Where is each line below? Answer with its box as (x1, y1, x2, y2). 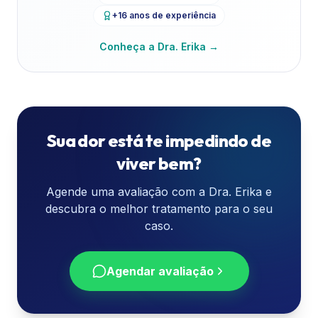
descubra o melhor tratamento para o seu (45, 202, 273, 216)
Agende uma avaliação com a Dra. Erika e (46, 185, 272, 199)
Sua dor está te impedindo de (46, 130, 272, 151)
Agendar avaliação (106, 264, 214, 278)
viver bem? (116, 153, 202, 174)
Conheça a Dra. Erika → (99, 40, 219, 53)
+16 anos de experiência (112, 10, 216, 21)
